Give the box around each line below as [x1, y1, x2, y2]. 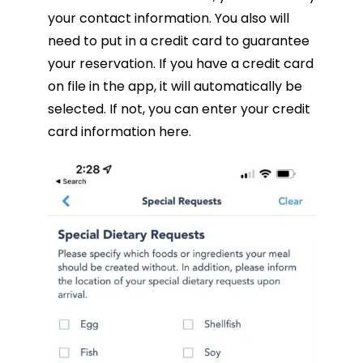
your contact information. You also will [47, 8, 289, 28]
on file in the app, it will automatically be [47, 76, 302, 96]
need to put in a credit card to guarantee [47, 31, 310, 50]
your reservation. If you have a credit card [47, 53, 314, 73]
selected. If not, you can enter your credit [47, 99, 310, 118]
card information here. [47, 122, 191, 141]
